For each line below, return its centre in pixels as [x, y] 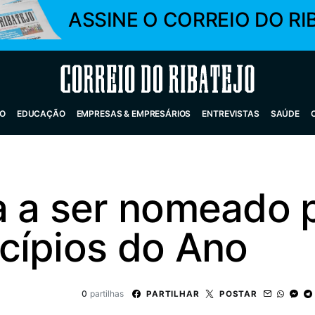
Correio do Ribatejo [124, 79]
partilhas [107, 294]
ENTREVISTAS [231, 114]
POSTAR [238, 294]
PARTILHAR [173, 294]
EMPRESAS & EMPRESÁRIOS [134, 114]
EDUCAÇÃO [41, 114]
